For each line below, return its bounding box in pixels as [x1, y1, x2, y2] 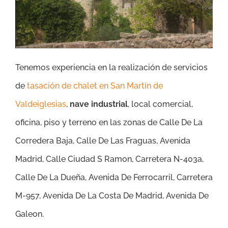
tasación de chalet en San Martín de [27, 80, 163, 91]
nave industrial [70, 99, 128, 109]
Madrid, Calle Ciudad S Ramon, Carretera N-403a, [15, 154, 204, 164]
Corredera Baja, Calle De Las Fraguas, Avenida [15, 135, 190, 146]
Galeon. [15, 209, 44, 219]
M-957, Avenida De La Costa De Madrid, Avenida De [15, 190, 209, 201]
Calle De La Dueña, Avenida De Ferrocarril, [15, 172, 177, 182]
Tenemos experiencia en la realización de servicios [15, 62, 208, 72]
